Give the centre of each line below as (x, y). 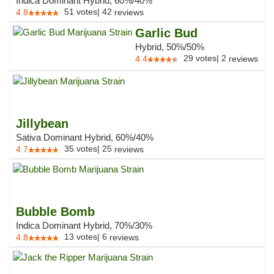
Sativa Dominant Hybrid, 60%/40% (85, 137)
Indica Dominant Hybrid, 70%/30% (84, 225)
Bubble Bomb (55, 212)
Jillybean (42, 124)
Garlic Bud (166, 33)
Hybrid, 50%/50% (170, 47)
